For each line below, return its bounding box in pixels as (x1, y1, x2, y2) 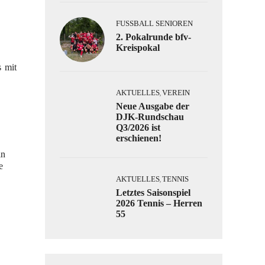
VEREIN (162, 88, 190, 97)
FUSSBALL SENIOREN (116, 19, 188, 28)
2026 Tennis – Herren (116, 198, 202, 208)
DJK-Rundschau (116, 112, 184, 122)
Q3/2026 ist (116, 122, 160, 132)
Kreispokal (116, 43, 160, 53)
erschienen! (116, 133, 161, 143)
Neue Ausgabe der (116, 101, 189, 111)
